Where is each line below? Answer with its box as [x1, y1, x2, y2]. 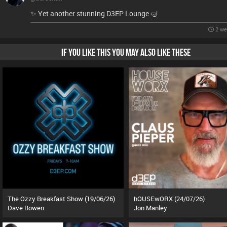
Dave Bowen [8, 203, 44, 212]
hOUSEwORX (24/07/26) [133, 194, 205, 203]
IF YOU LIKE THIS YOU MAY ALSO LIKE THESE [61, 47, 191, 58]
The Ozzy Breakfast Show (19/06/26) [8, 194, 115, 203]
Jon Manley [133, 203, 167, 212]
